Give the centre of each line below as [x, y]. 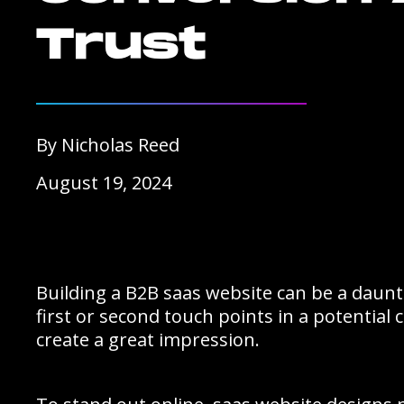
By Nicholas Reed [108, 145]
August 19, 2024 [104, 183]
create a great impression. [148, 340]
